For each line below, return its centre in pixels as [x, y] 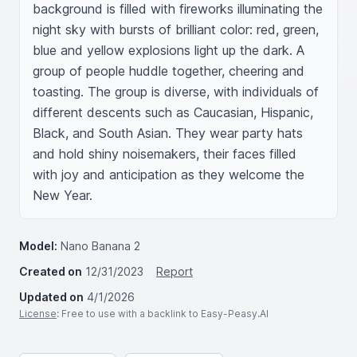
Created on [51, 271]
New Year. [63, 195]
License [38, 314]
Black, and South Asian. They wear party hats [168, 133]
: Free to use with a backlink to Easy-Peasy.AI [163, 314]
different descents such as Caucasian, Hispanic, [173, 112]
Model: [38, 246]
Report [175, 271]
